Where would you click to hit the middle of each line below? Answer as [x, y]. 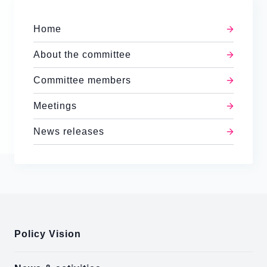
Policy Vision [48, 234]
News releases [69, 131]
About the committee [82, 55]
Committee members [82, 80]
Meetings [55, 106]
